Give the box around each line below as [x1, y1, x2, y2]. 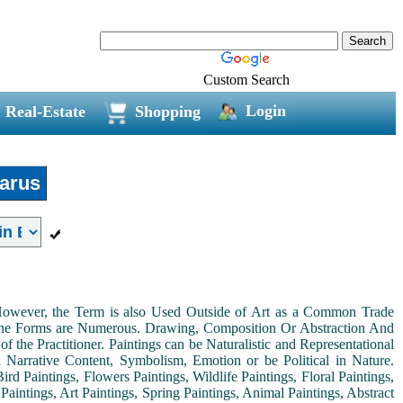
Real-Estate [4, 102, 85, 121]
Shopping [134, 102, 201, 121]
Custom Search [203, 71, 290, 87]
